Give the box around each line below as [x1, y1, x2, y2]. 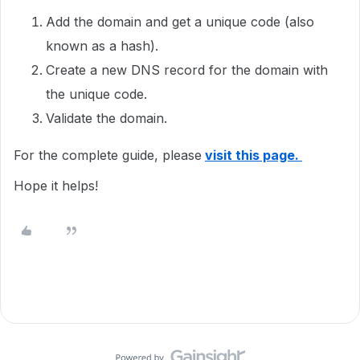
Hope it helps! [14, 178, 102, 194]
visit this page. [205, 147, 302, 163]
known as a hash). [46, 38, 158, 54]
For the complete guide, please [14, 147, 202, 163]
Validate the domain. [46, 110, 167, 126]
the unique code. [46, 86, 147, 102]
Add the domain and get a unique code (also [46, 14, 314, 30]
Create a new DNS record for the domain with [46, 62, 328, 78]
